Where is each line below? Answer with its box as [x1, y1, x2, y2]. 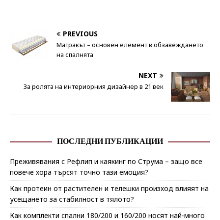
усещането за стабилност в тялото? [10, 194, 134, 204]
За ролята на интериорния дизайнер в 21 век [24, 82, 164, 91]
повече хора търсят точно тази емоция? [10, 167, 148, 177]
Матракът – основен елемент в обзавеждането [56, 40, 203, 50]
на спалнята [56, 50, 93, 59]
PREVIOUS [63, 29, 98, 39]
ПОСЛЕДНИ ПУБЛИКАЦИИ [57, 137, 163, 147]
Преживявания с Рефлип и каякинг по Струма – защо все [10, 157, 202, 166]
